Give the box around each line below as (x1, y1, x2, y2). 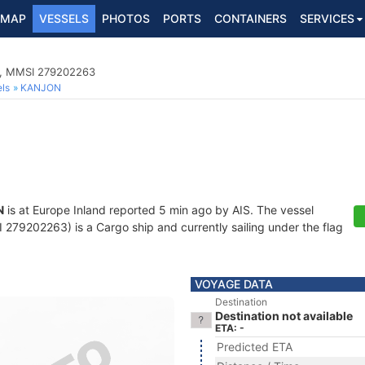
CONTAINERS (214, 11, 287, 25)
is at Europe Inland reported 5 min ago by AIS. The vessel (4, 203, 314, 217)
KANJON (20, 81, 61, 94)
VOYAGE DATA (195, 277, 273, 291)
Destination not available (215, 309, 353, 323)
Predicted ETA (217, 340, 292, 354)
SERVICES (300, 11, 354, 25)
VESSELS (39, 11, 89, 25)
